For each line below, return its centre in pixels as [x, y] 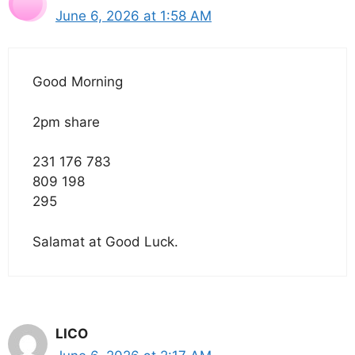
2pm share [66, 122]
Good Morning [78, 82]
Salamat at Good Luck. [105, 241]
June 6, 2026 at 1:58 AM [134, 15]
